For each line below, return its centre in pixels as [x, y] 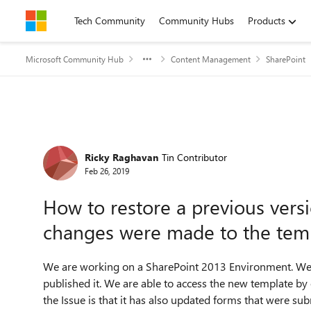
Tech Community [110, 20]
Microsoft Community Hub [75, 59]
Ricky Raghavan [121, 157]
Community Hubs [196, 20]
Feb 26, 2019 [107, 170]
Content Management [211, 59]
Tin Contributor [194, 157]
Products [267, 20]
